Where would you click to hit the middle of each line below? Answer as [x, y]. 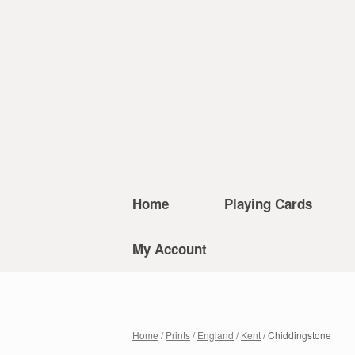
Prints [178, 335]
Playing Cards [268, 204]
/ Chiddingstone [296, 335]
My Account [170, 249]
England [216, 335]
